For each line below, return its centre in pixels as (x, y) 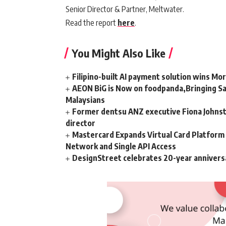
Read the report (92, 23)
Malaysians (85, 100)
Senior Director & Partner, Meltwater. (125, 9)
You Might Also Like (119, 53)
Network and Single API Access (121, 146)
